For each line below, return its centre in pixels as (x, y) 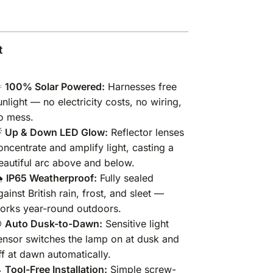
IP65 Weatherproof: (52, 178)
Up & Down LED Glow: (57, 132)
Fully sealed (126, 178)
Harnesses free (141, 86)
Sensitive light (136, 223)
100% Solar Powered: (55, 86)
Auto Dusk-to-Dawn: (54, 223)
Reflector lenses (146, 132)
